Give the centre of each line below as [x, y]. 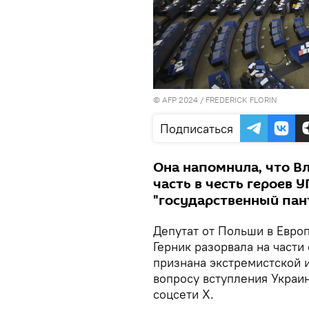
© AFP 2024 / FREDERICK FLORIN [215, 100]
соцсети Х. [183, 295]
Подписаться [197, 129]
